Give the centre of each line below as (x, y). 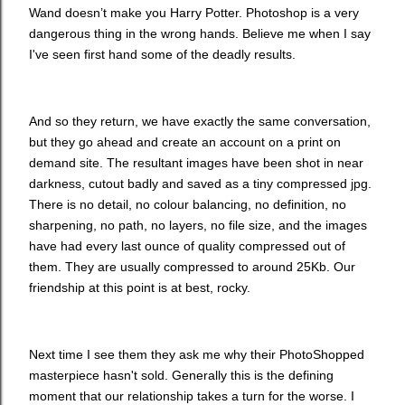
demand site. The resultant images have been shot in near (196, 162)
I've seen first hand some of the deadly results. (162, 54)
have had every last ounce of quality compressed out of (187, 245)
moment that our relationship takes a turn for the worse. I (192, 396)
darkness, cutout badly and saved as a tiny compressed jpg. (200, 183)
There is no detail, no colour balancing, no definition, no (188, 204)
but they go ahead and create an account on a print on (185, 141)
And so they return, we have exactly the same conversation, (200, 121)
